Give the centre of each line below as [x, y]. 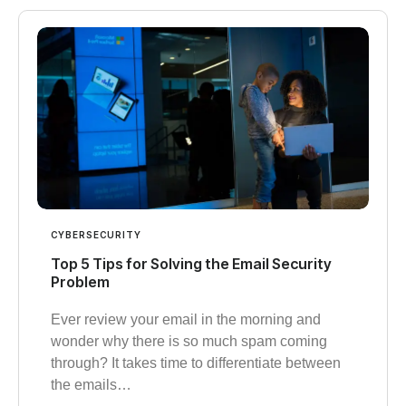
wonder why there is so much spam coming [189, 342]
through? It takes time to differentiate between [196, 363]
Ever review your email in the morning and [186, 320]
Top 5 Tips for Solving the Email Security [191, 264]
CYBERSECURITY [96, 235]
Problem [80, 282]
